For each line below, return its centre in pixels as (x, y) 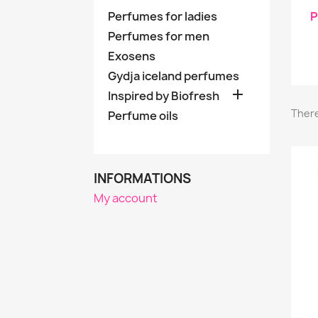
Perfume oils (143, 116)
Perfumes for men (159, 37)
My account (126, 198)
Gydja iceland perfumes (174, 76)
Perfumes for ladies (163, 17)
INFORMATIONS (142, 179)
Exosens (132, 56)
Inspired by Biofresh (164, 96)
